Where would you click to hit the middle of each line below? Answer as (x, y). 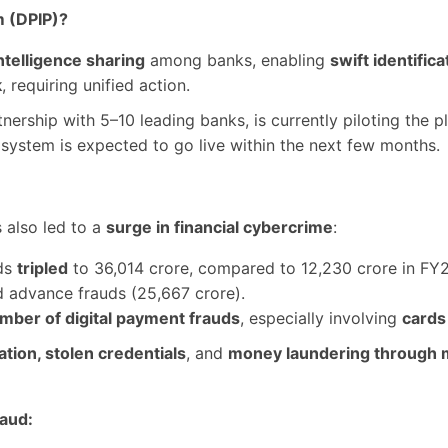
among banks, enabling (237, 60)
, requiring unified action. (96, 85)
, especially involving (321, 318)
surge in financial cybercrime (219, 227)
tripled (42, 268)
